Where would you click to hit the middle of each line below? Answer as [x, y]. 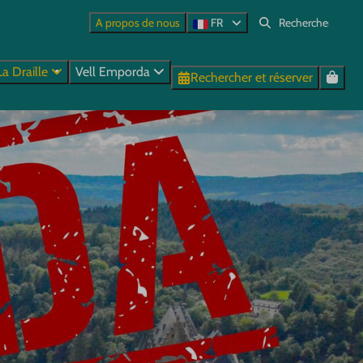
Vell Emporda [114, 71]
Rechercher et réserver [252, 77]
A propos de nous [137, 23]
